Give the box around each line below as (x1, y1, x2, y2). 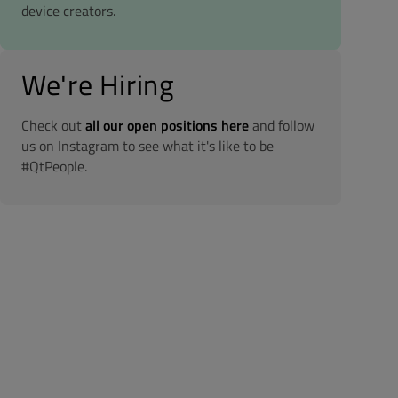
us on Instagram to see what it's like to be (21, 135, 274, 156)
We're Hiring (21, 63, 174, 106)
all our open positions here (85, 115, 249, 136)
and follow (249, 115, 314, 136)
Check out (21, 115, 85, 136)
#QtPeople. (21, 155, 87, 177)
